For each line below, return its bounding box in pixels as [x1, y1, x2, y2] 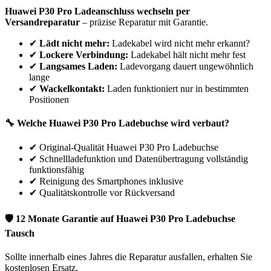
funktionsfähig [29, 165, 84, 175]
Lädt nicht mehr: [39, 38, 109, 48]
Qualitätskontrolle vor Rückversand [39, 188, 175, 198]
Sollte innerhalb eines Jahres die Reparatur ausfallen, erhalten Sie [5, 251, 252, 262]
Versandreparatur [5, 16, 80, 27]
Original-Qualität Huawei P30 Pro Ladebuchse [39, 142, 218, 153]
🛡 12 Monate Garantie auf [5, 213, 116, 224]
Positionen [29, 94, 69, 105]
